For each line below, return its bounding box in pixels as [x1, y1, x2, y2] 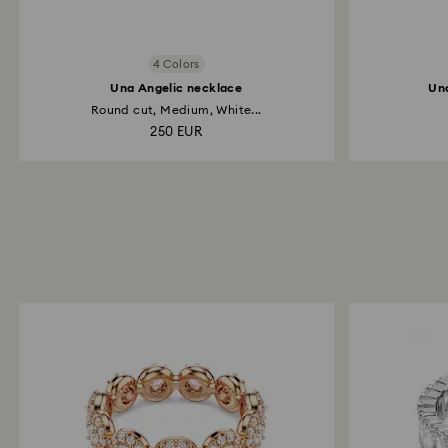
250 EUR [150, 126, 203, 139]
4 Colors [152, 58, 200, 70]
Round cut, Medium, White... [90, 104, 262, 116]
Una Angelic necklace [110, 82, 243, 94]
